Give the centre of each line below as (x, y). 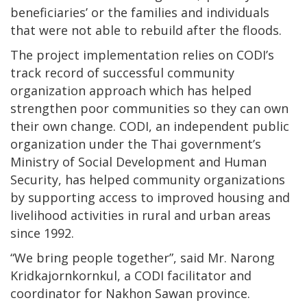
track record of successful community (122, 72)
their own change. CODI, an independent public (150, 126)
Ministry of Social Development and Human (138, 161)
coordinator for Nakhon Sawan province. (130, 293)
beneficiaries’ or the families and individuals (140, 12)
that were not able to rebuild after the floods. (146, 30)
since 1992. (42, 233)
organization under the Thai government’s (136, 144)
